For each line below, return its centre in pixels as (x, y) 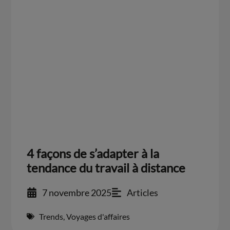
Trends (51, 216)
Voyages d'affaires (98, 216)
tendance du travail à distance (106, 167)
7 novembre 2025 (77, 192)
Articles (143, 192)
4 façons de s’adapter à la (93, 153)
